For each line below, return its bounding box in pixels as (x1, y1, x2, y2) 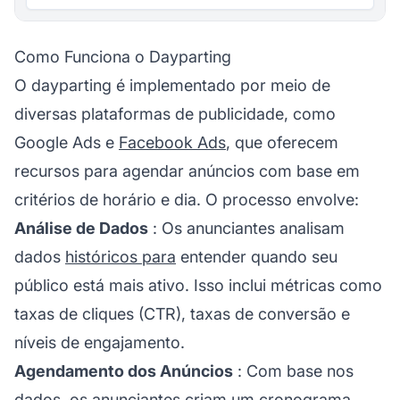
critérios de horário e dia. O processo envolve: (14, 189, 359, 209)
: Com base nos (233, 361, 354, 380)
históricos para (65, 246, 176, 266)
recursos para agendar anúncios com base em (14, 161, 360, 180)
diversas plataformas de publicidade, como (14, 104, 336, 123)
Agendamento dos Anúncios (14, 361, 233, 380)
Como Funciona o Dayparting (14, 46, 231, 66)
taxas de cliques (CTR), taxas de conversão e (14, 304, 350, 323)
